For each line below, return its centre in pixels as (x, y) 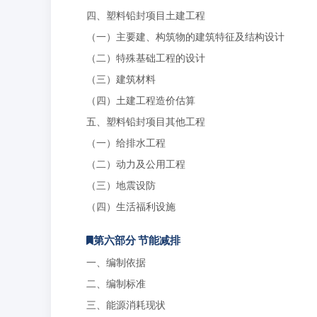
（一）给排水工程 (126, 143)
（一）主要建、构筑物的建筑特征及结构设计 (185, 36)
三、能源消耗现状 (126, 305)
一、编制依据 (116, 262)
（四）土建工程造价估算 (141, 100)
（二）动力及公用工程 (136, 164)
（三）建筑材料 (121, 79)
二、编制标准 (116, 283)
